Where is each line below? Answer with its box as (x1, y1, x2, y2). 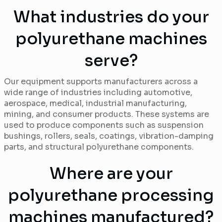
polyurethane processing (8, 185, 214, 206)
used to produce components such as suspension (4, 120, 204, 131)
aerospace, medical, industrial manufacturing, (4, 98, 187, 109)
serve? (84, 51, 138, 71)
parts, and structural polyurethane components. (4, 142, 194, 153)
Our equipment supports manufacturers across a (4, 76, 198, 87)
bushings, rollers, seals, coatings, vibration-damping (4, 131, 214, 142)
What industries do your (13, 7, 209, 27)
